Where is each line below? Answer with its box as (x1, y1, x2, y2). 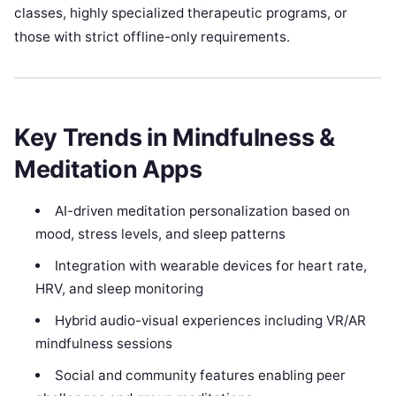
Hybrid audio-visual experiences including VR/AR (54, 311, 366, 329)
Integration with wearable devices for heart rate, (54, 256, 367, 274)
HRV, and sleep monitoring (35, 279, 204, 297)
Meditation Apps (14, 154, 202, 184)
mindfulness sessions (35, 334, 173, 352)
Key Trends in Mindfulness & (14, 122, 335, 152)
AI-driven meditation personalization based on (54, 202, 350, 219)
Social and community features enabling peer (54, 366, 346, 384)
